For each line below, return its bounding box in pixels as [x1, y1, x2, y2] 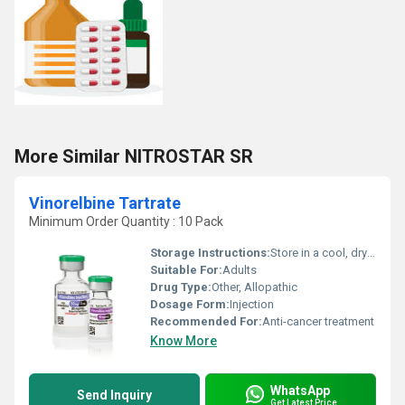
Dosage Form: [150, 297, 230, 311]
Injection [230, 297, 274, 311]
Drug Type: [150, 280, 212, 294]
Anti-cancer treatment [262, 315, 374, 328]
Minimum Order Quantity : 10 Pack [29, 214, 223, 229]
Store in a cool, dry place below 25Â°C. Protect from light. [270, 246, 367, 259]
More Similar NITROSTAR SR [14, 146, 253, 167]
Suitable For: [150, 263, 222, 277]
